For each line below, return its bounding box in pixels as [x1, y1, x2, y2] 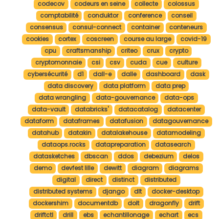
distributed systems [33, 187, 93, 196]
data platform [103, 82, 146, 90]
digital [56, 175, 76, 184]
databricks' [75, 105, 109, 114]
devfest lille [61, 164, 94, 173]
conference [128, 11, 162, 20]
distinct [112, 175, 135, 184]
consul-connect [72, 23, 122, 32]
